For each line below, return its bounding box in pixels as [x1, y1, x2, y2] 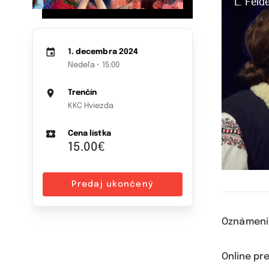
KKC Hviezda [67, 102, 113, 110]
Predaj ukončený [71, 180, 154, 189]
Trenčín [67, 89, 97, 97]
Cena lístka [67, 130, 111, 138]
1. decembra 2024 [67, 48, 139, 56]
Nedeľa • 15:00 [67, 61, 120, 70]
